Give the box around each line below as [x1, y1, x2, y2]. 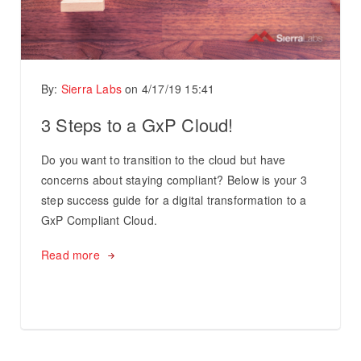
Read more [41, 247, 100, 263]
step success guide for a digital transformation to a [41, 192, 307, 209]
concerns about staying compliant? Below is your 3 [41, 172, 307, 189]
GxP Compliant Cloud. [41, 212, 157, 229]
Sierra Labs [60, 81, 122, 98]
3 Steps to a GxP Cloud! [41, 112, 234, 138]
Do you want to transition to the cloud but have [41, 151, 286, 168]
